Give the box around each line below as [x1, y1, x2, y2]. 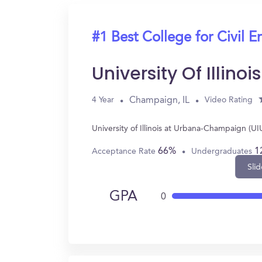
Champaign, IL [129, 95, 189, 105]
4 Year [92, 96, 114, 104]
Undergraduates [191, 147, 254, 156]
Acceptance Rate [92, 147, 158, 156]
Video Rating [205, 96, 253, 104]
